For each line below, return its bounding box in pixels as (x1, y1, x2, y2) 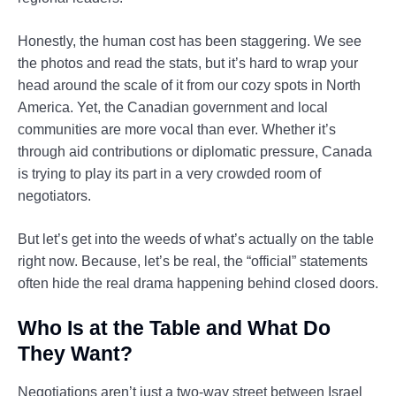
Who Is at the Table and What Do (18, 316, 331, 340)
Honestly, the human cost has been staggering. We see (18, 34, 362, 49)
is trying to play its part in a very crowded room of (18, 166, 321, 182)
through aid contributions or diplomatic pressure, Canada (18, 144, 372, 160)
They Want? (18, 342, 133, 366)
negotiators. (18, 188, 91, 204)
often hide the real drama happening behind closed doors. (18, 276, 378, 292)
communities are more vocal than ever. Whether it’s (18, 122, 336, 138)
